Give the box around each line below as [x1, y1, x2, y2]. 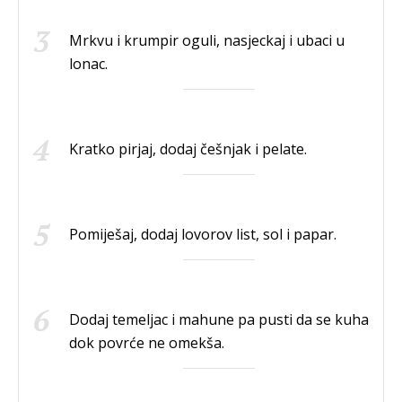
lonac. [69, 53, 108, 74]
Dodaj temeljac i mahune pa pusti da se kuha [69, 309, 369, 329]
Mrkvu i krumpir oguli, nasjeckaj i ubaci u [69, 30, 345, 50]
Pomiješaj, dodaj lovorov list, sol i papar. [69, 223, 336, 244]
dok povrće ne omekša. [69, 332, 224, 353]
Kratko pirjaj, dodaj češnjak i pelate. [69, 138, 307, 159]
